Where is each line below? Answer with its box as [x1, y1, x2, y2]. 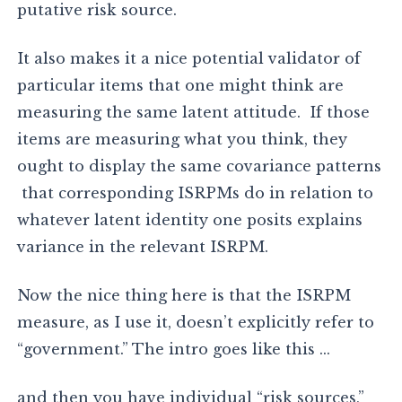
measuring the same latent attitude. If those [17, 103, 371, 122]
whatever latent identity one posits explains [17, 211, 363, 230]
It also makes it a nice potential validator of [17, 49, 362, 68]
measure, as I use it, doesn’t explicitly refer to [17, 313, 375, 332]
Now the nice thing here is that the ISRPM [17, 286, 352, 305]
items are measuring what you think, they [17, 130, 348, 149]
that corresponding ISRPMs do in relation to [17, 184, 374, 203]
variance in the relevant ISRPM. [17, 238, 269, 257]
